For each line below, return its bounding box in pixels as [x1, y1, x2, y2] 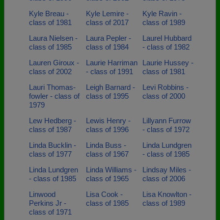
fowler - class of [29, 92, 80, 100]
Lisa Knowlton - [142, 190, 192, 198]
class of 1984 [85, 43, 129, 51]
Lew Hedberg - [29, 116, 76, 125]
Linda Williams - [85, 165, 137, 174]
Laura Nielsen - [29, 34, 78, 42]
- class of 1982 [142, 43, 190, 51]
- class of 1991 [85, 67, 133, 76]
